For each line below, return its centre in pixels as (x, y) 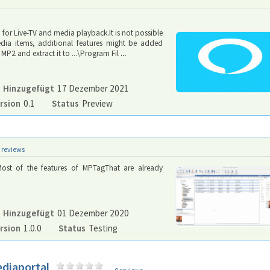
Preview (98, 103)
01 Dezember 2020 (93, 213)
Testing (103, 228)
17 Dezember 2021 (93, 88)
